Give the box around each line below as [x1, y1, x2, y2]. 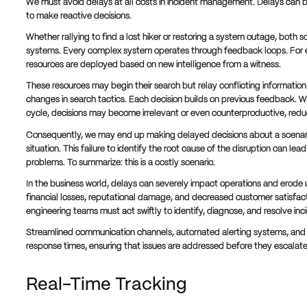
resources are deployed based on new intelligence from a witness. [25, 61, 281, 70]
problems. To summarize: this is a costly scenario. [25, 158, 215, 167]
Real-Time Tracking [25, 276, 187, 293]
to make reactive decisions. [25, 12, 132, 21]
